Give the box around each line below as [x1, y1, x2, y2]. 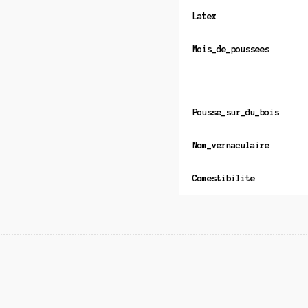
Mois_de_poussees [192, 45, 269, 54]
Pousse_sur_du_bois [192, 108, 279, 118]
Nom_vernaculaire [192, 141, 269, 151]
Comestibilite [192, 174, 255, 184]
